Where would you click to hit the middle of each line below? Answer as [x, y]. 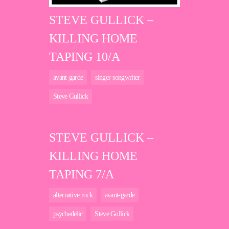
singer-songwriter [118, 78]
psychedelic [68, 214]
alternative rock [73, 195]
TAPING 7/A [82, 175]
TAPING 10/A [85, 57]
